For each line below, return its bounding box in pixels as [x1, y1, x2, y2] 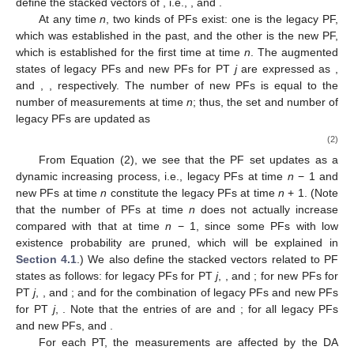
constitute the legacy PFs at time [107, 186, 278, 200]
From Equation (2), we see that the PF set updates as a [38, 153, 338, 167]
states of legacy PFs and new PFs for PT [16, 62, 235, 75]
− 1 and [293, 170, 339, 183]
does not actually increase [194, 203, 339, 217]
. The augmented [250, 46, 338, 58]
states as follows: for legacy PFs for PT [16, 269, 217, 283]
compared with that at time [16, 220, 166, 233]
